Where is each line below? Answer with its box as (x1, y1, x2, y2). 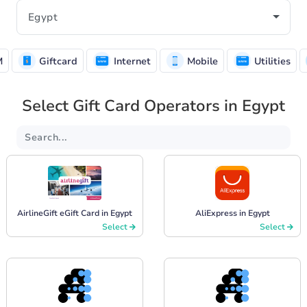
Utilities (251, 54, 291, 68)
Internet (111, 54, 151, 68)
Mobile (184, 54, 218, 68)
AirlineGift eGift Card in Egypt (17, 207, 132, 219)
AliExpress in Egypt (195, 207, 270, 219)
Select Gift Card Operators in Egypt (22, 95, 285, 116)
